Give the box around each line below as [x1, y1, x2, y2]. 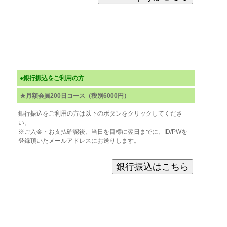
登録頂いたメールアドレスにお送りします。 [18, 137, 140, 145]
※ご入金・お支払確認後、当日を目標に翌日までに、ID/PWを [18, 128, 187, 136]
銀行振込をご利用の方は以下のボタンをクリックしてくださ [18, 110, 182, 118]
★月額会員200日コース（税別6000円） [20, 92, 130, 100]
